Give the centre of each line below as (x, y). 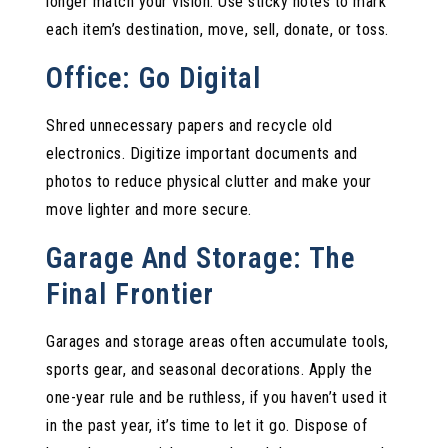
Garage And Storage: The (201, 257)
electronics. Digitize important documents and (202, 153)
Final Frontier (130, 293)
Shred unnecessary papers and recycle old (189, 125)
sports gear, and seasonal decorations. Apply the (209, 369)
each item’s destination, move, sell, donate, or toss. (217, 29)
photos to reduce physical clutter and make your (209, 181)
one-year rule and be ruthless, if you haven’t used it (217, 397)
